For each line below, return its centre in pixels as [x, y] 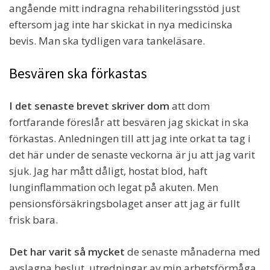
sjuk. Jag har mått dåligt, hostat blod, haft [108, 171]
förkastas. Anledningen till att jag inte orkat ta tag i [130, 139]
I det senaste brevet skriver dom [89, 106]
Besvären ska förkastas [78, 74]
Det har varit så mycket [67, 252]
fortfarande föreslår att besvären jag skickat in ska [129, 122]
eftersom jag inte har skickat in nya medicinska [121, 25]
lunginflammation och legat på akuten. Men [114, 187]
